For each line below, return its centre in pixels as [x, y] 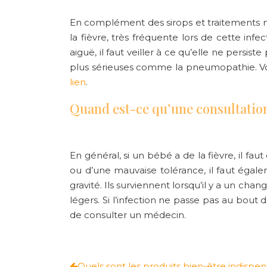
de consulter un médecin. [129, 215]
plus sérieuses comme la [128, 67]
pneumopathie [220, 67]
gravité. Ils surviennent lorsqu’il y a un [153, 185]
